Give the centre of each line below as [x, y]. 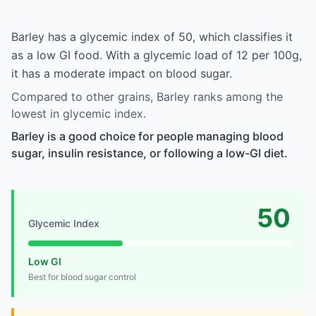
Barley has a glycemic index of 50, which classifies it [152, 36]
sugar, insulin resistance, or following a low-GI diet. [150, 153]
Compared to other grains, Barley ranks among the [147, 96]
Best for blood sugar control [82, 276]
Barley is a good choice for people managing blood [147, 136]
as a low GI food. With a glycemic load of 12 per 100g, [157, 55]
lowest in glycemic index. [79, 113]
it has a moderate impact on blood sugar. [122, 73]
